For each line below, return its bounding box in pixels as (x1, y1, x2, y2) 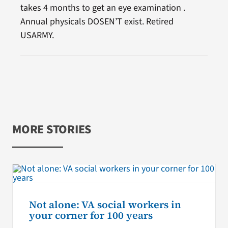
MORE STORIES (12, 120, 92, 138)
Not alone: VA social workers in (28, 197, 181, 212)
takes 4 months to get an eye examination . (20, 1, 185, 14)
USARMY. (20, 28, 54, 42)
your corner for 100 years (28, 208, 153, 222)
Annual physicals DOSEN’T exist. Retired (20, 15, 174, 28)
